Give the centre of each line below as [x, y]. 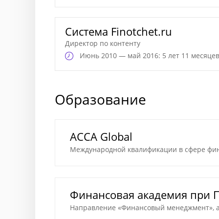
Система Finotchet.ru [119, 31]
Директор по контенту [103, 43]
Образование [100, 99]
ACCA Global [101, 136]
